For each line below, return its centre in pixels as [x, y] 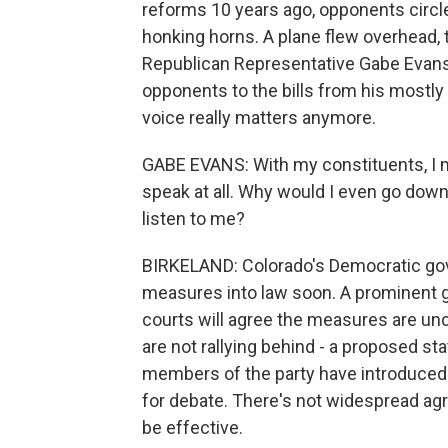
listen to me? [193, 218]
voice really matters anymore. [259, 117]
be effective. [192, 427]
